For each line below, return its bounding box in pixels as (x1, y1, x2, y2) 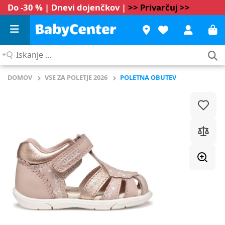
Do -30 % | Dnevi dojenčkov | (8, 2, 126, 13)
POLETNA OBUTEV (120, 73, 176, 82)
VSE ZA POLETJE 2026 (45, 73, 107, 82)
